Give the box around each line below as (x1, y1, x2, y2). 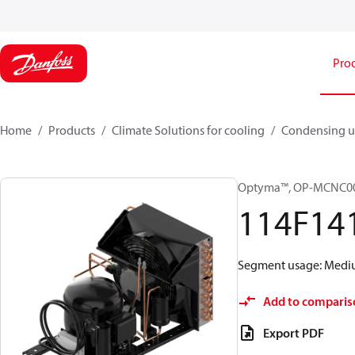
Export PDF (263, 325, 324, 341)
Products (48, 122, 95, 138)
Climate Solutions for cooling (112, 122, 265, 138)
